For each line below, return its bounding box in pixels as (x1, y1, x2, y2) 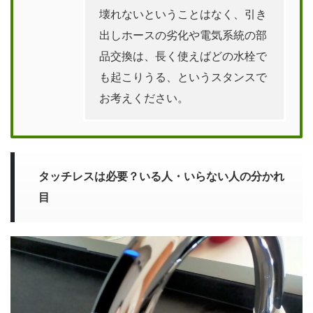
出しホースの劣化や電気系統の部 (99, 29, 267, 41)
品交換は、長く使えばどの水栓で (99, 50, 267, 62)
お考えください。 (99, 92, 189, 104)
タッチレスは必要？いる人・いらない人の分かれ (38, 170, 284, 182)
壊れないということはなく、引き (99, 8, 267, 20)
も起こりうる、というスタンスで (99, 71, 267, 83)
